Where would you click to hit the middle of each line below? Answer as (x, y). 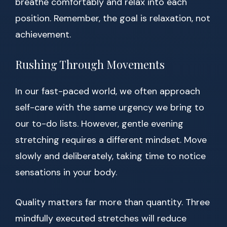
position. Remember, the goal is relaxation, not (113, 18)
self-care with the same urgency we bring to (110, 108)
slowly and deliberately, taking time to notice (110, 156)
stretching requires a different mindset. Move (111, 140)
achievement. (43, 35)
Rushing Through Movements (90, 65)
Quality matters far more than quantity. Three (112, 202)
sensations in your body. (66, 173)
